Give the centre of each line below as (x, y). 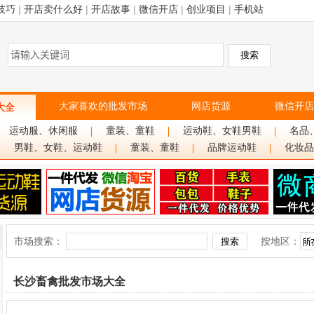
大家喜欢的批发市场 (103, 106)
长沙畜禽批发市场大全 (69, 281)
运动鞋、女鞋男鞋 (222, 131)
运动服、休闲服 (43, 131)
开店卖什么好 (53, 9)
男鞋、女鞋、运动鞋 (58, 148)
